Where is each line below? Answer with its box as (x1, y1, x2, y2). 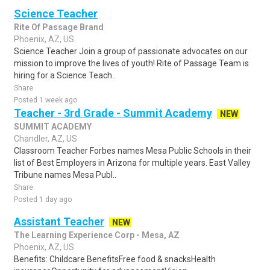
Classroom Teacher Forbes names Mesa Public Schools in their (14, 146, 251, 155)
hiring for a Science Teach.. (14, 71, 116, 80)
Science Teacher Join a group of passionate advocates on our (14, 46, 248, 56)
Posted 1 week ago (14, 96, 77, 104)
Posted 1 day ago (14, 195, 72, 204)
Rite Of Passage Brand (14, 22, 104, 32)
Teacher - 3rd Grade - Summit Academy (14, 107, 212, 119)
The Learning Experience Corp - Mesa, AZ (14, 230, 180, 240)
